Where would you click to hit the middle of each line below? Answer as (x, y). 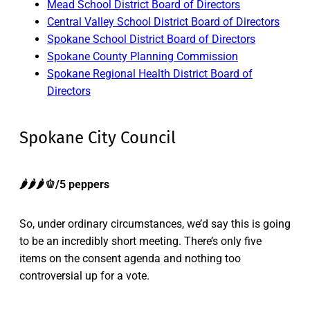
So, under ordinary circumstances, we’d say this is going (155, 224)
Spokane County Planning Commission (143, 57)
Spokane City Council (98, 138)
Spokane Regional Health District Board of (150, 74)
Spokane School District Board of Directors (151, 39)
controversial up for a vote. (84, 276)
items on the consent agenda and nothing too (130, 259)
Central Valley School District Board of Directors (163, 22)
